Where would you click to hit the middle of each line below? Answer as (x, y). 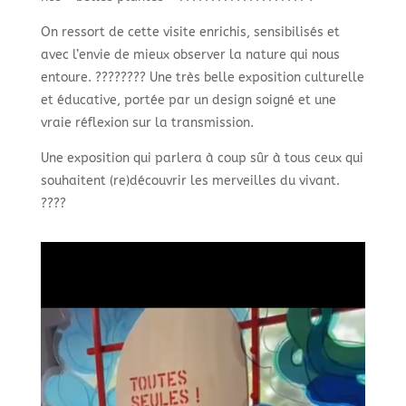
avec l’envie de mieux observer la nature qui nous (190, 54)
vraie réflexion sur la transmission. (147, 122)
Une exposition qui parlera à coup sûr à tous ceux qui (202, 158)
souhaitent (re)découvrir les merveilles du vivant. (190, 180)
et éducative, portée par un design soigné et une (188, 100)
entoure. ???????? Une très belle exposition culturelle (202, 77)
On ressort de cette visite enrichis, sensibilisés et (190, 32)
